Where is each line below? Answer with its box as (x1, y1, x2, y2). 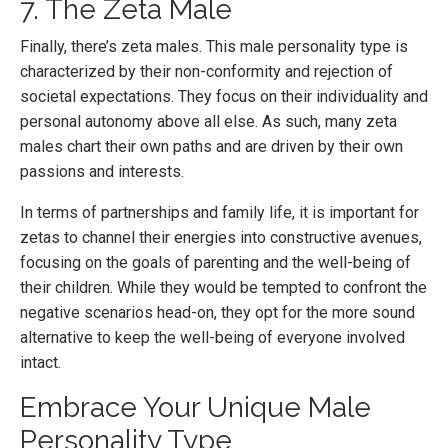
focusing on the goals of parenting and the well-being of (20, 253, 411, 273)
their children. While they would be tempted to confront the (20, 278, 427, 298)
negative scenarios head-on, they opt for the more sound (20, 303, 415, 323)
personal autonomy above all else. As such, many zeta (20, 112, 397, 132)
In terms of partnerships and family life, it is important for (20, 203, 419, 223)
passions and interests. (20, 162, 188, 182)
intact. (20, 353, 61, 373)
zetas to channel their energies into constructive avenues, (20, 228, 422, 248)
